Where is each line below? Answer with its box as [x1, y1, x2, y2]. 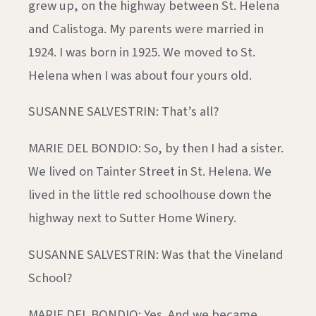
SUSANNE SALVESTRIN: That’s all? [28, 102, 219, 121]
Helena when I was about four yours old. [28, 66, 252, 85]
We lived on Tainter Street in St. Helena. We [28, 162, 272, 181]
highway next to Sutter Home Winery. [28, 209, 236, 228]
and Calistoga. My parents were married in [28, 19, 264, 38]
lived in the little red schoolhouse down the [28, 186, 272, 205]
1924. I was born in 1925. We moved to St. [28, 42, 255, 61]
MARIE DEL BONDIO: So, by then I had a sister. [28, 139, 284, 158]
